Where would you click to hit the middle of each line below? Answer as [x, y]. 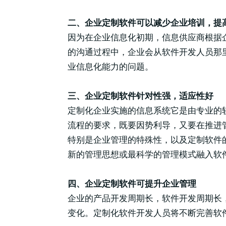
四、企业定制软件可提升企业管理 [132, 184]
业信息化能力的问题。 [111, 67]
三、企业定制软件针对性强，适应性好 [141, 96]
